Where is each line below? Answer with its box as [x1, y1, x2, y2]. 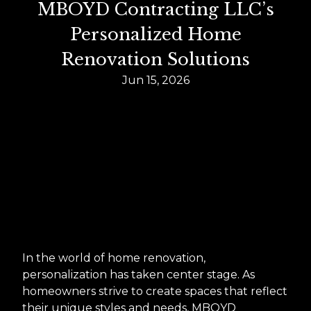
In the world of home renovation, [22, 251, 205, 264]
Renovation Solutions [61, 49, 250, 69]
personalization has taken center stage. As [22, 267, 255, 281]
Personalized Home [69, 24, 242, 44]
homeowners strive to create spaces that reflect [22, 284, 287, 298]
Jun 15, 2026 [121, 73, 190, 87]
